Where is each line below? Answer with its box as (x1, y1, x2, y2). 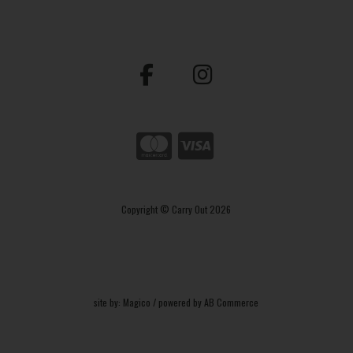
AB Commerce (204, 295, 259, 309)
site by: (94, 295, 124, 309)
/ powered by (150, 295, 205, 309)
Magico (123, 295, 151, 309)
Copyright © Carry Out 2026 (121, 203, 232, 217)
